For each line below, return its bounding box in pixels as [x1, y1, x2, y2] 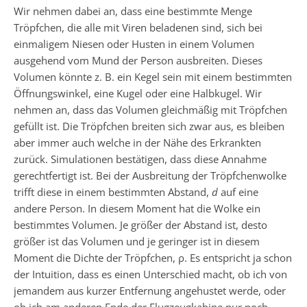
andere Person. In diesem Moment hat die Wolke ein [14, 201, 260, 215]
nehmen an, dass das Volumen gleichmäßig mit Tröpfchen [14, 102, 287, 116]
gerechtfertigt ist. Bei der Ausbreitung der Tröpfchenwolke [14, 168, 286, 182]
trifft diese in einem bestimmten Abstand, [14, 184, 212, 199]
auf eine [218, 184, 258, 199]
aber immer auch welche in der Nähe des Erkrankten [14, 135, 261, 149]
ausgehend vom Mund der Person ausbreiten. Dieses [14, 53, 262, 67]
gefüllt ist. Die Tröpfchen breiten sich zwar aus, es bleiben [14, 119, 284, 133]
